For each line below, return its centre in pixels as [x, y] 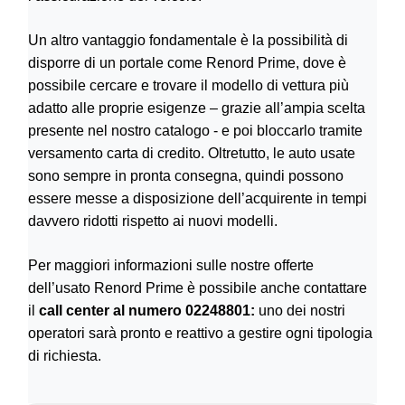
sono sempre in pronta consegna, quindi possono [186, 176]
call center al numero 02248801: [149, 311]
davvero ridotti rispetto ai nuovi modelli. [153, 221]
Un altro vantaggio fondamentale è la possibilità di [188, 41]
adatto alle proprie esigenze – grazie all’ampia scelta [197, 108]
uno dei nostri [302, 311]
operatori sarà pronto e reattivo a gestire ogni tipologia [200, 334]
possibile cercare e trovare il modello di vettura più [188, 86]
